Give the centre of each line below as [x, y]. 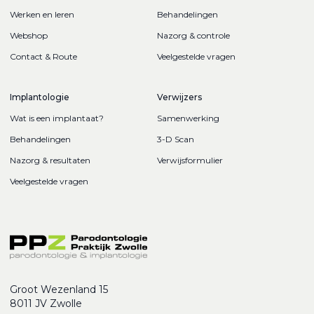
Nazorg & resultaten [50, 161]
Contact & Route [43, 57]
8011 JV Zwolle [46, 303]
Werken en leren [42, 15]
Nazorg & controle [193, 36]
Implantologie [40, 97]
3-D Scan [176, 139]
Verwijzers [179, 97]
